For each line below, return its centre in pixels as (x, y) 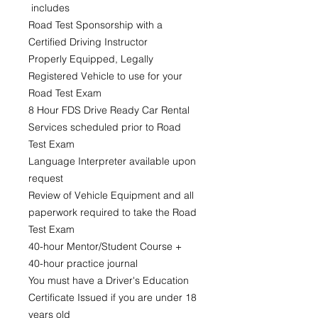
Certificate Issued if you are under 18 (113, 297)
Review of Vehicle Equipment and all (111, 195)
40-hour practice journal (83, 263)
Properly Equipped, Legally (91, 59)
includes (49, 8)
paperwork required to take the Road (113, 212)
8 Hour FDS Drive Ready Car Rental (109, 110)
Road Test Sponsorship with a (95, 25)
